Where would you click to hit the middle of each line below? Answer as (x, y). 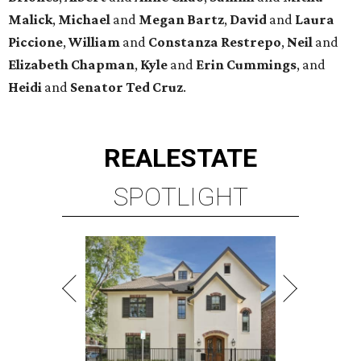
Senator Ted (111, 87)
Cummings (261, 64)
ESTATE (212, 158)
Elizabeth (38, 64)
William (94, 41)
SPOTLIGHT (180, 196)
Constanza (183, 41)
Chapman (103, 64)
